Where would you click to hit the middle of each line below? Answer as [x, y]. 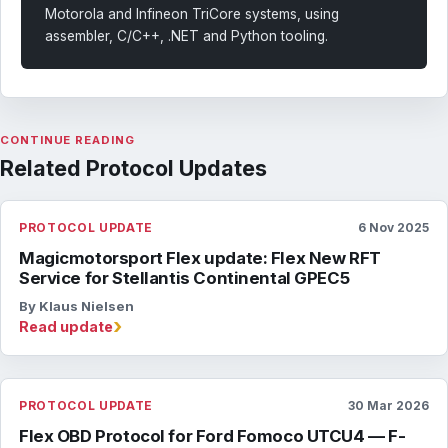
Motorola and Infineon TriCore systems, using [192, 13]
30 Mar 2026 [388, 405]
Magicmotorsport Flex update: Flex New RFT [200, 257]
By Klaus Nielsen [76, 305]
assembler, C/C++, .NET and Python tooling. [186, 35]
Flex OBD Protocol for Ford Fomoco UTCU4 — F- [212, 435]
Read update [66, 326]
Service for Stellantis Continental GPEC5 [184, 277]
